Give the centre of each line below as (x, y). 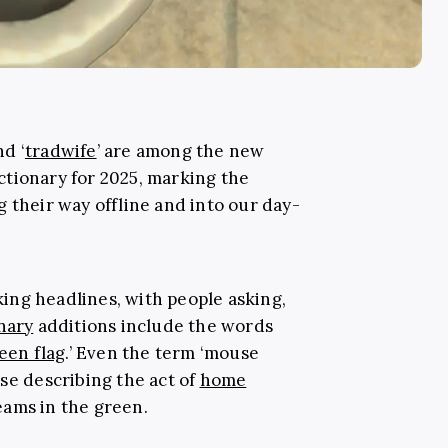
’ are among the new (180, 150)
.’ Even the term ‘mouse (162, 352)
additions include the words (153, 325)
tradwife (60, 150)
